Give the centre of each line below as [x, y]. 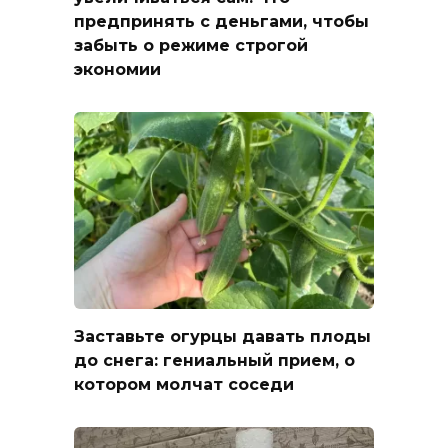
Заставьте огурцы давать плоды [222, 336]
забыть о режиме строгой [191, 45]
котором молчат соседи [184, 384]
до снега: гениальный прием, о [214, 360]
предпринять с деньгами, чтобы [221, 21]
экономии [117, 69]
